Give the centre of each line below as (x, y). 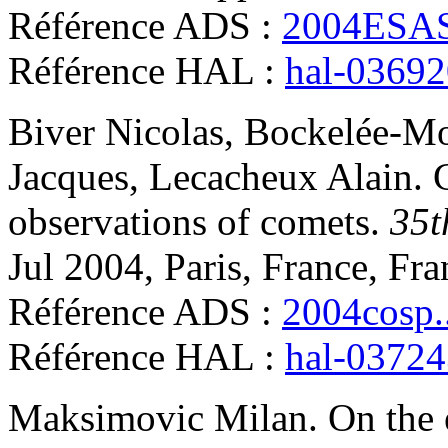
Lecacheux (233, 177)
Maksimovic (106, 418)
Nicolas (164, 132)
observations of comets (189, 222)
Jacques (68, 177)
